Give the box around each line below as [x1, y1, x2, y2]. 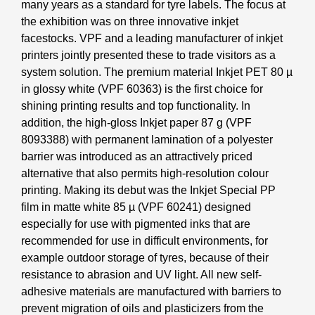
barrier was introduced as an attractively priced [21, 150, 252, 162]
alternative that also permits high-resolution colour [21, 167, 269, 179]
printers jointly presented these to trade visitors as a [21, 49, 276, 61]
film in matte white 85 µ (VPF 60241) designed [21, 200, 251, 213]
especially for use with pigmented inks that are [21, 217, 250, 230]
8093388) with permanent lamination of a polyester [21, 133, 273, 146]
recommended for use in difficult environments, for [21, 234, 268, 247]
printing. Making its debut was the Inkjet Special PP [21, 184, 276, 196]
